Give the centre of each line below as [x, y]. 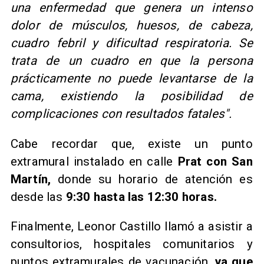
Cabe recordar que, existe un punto [131, 143]
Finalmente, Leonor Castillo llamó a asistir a [131, 227]
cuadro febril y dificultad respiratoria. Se [131, 43]
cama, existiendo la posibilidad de [131, 96]
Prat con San [213, 161]
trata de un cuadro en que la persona [131, 61]
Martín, [34, 179]
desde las [38, 197]
